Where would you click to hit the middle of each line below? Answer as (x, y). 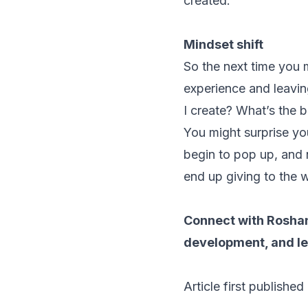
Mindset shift (223, 44)
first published (264, 286)
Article (203, 286)
